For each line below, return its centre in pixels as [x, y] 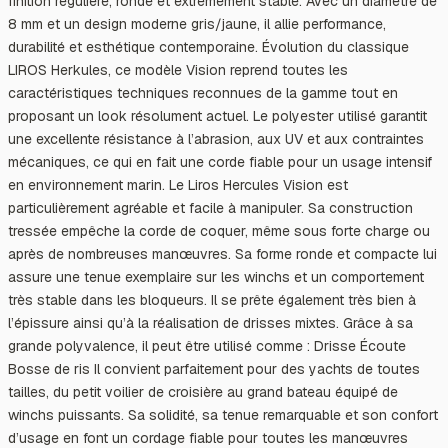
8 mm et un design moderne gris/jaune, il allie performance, [197, 23]
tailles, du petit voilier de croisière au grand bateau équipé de [203, 391]
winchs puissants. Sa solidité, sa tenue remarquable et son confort [223, 414]
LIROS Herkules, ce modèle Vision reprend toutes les [178, 69]
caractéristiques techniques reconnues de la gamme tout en [203, 92]
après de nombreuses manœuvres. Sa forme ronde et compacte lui [222, 253]
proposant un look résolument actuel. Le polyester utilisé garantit [217, 115]
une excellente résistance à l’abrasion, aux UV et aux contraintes [216, 138]
